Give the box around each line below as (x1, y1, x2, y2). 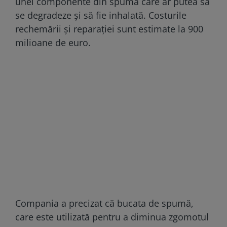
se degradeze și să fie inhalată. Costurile (15, 9, 186, 21)
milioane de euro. (15, 36, 91, 49)
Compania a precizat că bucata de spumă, (15, 197, 194, 209)
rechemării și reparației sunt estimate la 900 (15, 22, 203, 35)
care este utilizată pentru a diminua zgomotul (15, 210, 209, 223)
